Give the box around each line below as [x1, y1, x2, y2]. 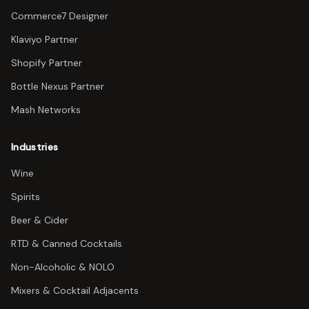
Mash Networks [11, 103, 81, 116]
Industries [11, 141, 59, 153]
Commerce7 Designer [11, 10, 108, 22]
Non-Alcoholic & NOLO [11, 261, 114, 273]
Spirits [11, 190, 40, 203]
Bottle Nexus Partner [11, 80, 104, 92]
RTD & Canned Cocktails [11, 237, 122, 250]
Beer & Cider [11, 214, 68, 226]
